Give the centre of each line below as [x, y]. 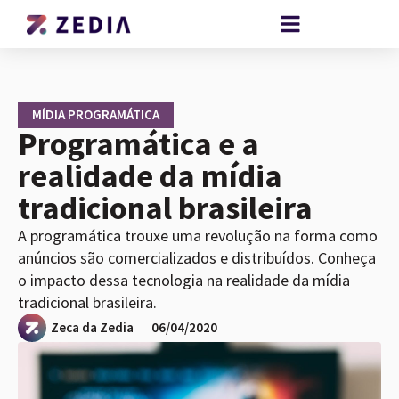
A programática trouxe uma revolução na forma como [198, 236]
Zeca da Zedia [92, 328]
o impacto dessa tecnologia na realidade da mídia [184, 281]
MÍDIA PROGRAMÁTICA [96, 115]
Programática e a [138, 144]
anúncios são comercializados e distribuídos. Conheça [197, 258]
